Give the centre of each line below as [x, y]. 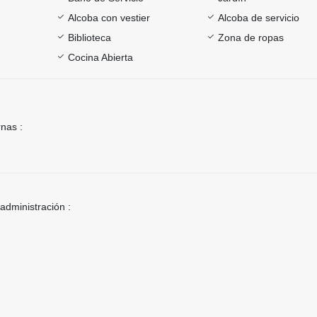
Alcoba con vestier [109, 17]
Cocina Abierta [100, 57]
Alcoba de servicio [259, 17]
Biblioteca [89, 37]
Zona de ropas [251, 37]
